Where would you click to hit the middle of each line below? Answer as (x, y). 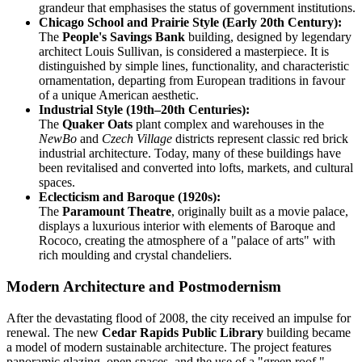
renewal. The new (54, 332)
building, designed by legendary (268, 37)
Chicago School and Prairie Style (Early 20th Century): (190, 23)
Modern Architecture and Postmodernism (144, 287)
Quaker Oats (97, 124)
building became (307, 332)
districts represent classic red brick (260, 139)
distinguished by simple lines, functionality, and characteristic (194, 66)
